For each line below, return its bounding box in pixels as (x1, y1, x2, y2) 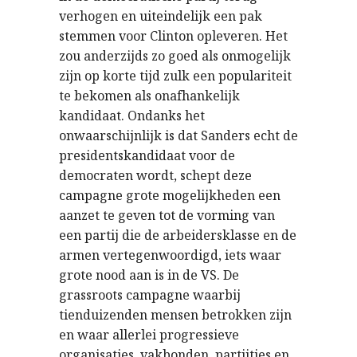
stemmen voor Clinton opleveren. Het (59, 27, 288, 45)
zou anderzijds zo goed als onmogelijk (59, 47, 291, 65)
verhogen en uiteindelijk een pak (59, 7, 262, 25)
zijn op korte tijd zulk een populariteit (59, 67, 292, 84)
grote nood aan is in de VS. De (59, 266, 239, 284)
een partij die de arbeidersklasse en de (59, 226, 296, 244)
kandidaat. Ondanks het (59, 107, 205, 124)
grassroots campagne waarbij (59, 286, 241, 304)
